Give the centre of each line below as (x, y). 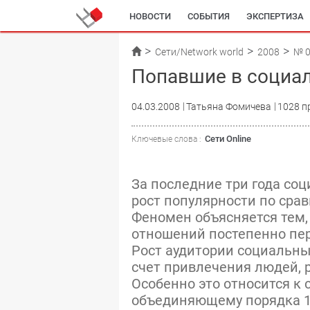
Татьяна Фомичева (229, 107)
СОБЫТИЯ (209, 16)
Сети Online (228, 139)
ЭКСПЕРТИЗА (275, 16)
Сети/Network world (199, 52)
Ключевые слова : (166, 139)
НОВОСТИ (150, 16)
